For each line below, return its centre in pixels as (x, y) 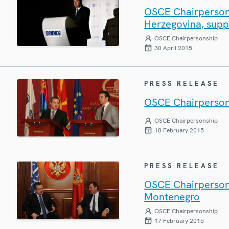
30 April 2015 (174, 48)
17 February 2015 (179, 221)
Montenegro (172, 197)
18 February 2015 (179, 131)
